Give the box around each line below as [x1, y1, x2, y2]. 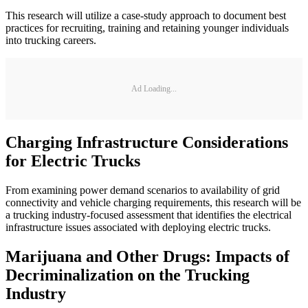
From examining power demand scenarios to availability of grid [5, 184, 280, 197]
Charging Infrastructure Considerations [5, 133, 288, 152]
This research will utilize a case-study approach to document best [5, 10, 286, 22]
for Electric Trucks [5, 152, 140, 170]
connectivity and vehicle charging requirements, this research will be [5, 197, 301, 209]
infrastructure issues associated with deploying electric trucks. [5, 221, 271, 234]
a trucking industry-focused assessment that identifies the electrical [5, 209, 291, 221]
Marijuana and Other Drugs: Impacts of [5, 247, 289, 265]
